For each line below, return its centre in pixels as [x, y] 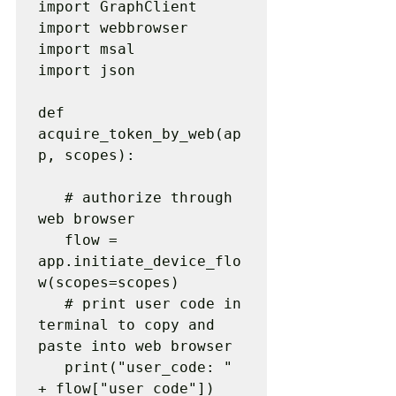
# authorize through [51, 198]
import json [87, 70]
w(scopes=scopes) [109, 282]
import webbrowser [113, 28]
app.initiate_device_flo [140, 261]
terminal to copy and [126, 325]
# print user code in [51, 304]
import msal [87, 49]
